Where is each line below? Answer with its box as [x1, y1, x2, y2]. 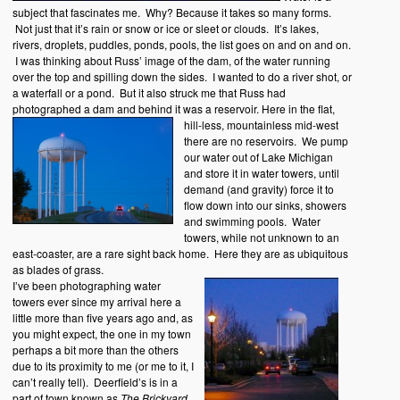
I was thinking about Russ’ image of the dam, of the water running [12, 53, 330, 69]
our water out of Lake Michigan [183, 149, 333, 165]
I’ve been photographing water [12, 278, 161, 294]
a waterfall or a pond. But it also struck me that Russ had [12, 85, 286, 101]
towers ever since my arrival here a [12, 294, 181, 310]
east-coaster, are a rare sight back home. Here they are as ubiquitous [12, 246, 348, 262]
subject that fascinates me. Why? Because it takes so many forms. [12, 4, 331, 21]
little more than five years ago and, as [12, 310, 193, 326]
